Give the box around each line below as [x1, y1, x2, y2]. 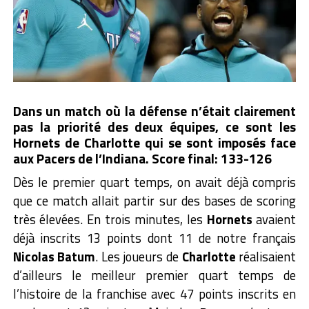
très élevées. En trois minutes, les [12, 210, 207, 230]
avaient [252, 210, 297, 230]
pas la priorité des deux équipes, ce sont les [12, 117, 297, 137]
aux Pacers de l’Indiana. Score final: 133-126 [12, 148, 272, 169]
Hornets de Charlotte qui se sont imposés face [12, 132, 297, 153]
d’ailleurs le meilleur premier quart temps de [12, 266, 297, 286]
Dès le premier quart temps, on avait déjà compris [12, 172, 297, 192]
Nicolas [12, 247, 54, 267]
